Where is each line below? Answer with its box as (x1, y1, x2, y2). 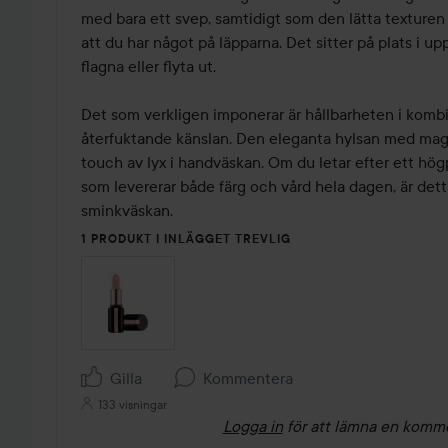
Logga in (222, 415, 283, 436)
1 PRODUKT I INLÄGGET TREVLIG (81, 231, 291, 246)
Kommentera (203, 367, 293, 388)
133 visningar (98, 396, 167, 412)
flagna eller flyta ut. (81, 55, 216, 76)
